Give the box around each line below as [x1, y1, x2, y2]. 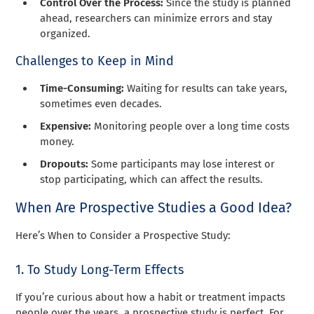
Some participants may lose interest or [91, 157, 275, 170]
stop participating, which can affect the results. [40, 172, 264, 186]
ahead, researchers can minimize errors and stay [40, 11, 273, 25]
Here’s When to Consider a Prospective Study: [15, 228, 231, 242]
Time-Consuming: [40, 81, 128, 95]
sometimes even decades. [40, 97, 163, 110]
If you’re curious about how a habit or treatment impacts [15, 290, 286, 303]
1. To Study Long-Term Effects [15, 261, 184, 278]
